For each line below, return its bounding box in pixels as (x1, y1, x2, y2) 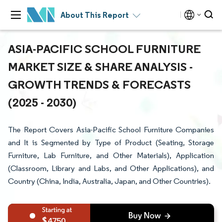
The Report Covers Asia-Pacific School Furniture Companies (8, 125, 214, 134)
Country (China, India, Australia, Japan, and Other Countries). (8, 176, 211, 186)
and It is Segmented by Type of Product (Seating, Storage (8, 138, 214, 147)
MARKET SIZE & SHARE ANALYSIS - (8, 59, 193, 74)
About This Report (60, 10, 129, 20)
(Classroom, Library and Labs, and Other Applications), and (8, 164, 214, 173)
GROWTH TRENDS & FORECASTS (8, 77, 191, 92)
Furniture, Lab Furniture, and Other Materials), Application (8, 151, 214, 160)
